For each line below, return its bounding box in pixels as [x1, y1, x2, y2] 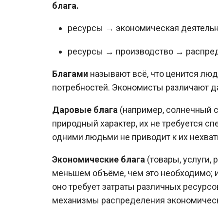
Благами [52, 68, 88, 79]
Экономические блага [52, 154, 145, 164]
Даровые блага [52, 104, 118, 115]
